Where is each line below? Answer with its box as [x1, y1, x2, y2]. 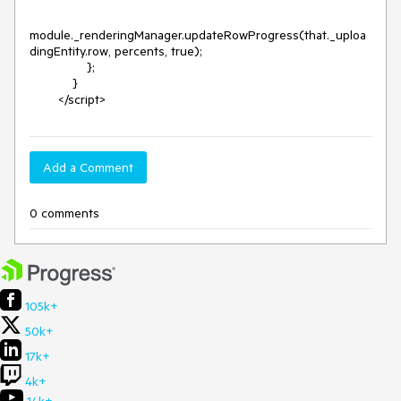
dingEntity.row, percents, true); [30, 43, 202, 59]
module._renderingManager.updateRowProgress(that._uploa [30, 27, 366, 43]
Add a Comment [43, 159, 133, 175]
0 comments [30, 205, 99, 221]
